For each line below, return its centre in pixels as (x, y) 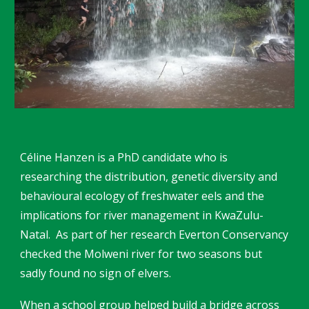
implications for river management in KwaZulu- (142, 215)
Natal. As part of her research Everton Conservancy (154, 235)
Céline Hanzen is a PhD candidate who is (124, 157)
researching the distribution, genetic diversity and (149, 177)
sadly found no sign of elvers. (96, 273)
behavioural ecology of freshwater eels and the (142, 196)
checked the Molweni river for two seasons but (141, 254)
